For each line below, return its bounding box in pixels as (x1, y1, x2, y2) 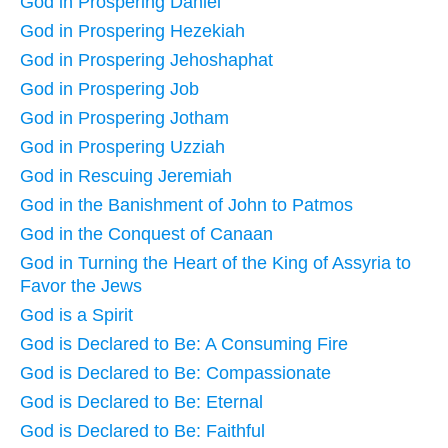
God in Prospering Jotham (20, 107, 229, 128)
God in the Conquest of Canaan (20, 223, 273, 244)
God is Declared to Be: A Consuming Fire (20, 333, 348, 354)
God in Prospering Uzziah (20, 136, 225, 157)
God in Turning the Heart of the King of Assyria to (20, 252, 411, 273)
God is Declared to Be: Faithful (20, 420, 265, 441)
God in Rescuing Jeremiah (20, 165, 232, 186)
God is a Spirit (20, 304, 133, 325)
